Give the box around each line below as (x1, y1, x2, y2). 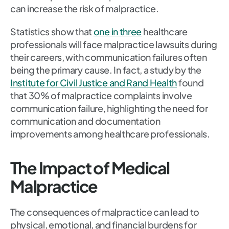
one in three (93, 26, 142, 38)
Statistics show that (10, 26, 94, 38)
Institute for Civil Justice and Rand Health (10, 77, 177, 89)
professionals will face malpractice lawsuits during (10, 38, 217, 51)
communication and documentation (10, 115, 161, 127)
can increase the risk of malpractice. (10, 3, 162, 15)
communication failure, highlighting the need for (10, 102, 208, 114)
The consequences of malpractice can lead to (10, 206, 200, 218)
